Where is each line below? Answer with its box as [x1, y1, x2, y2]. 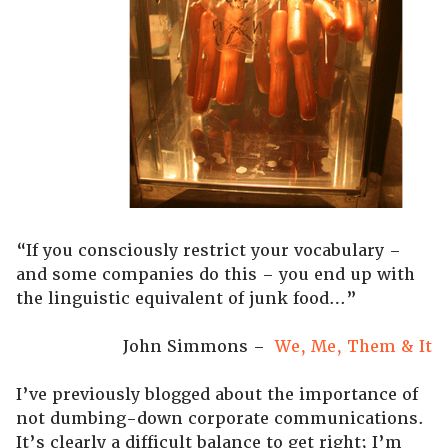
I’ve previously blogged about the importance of [16, 384, 418, 405]
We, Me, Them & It [275, 336, 432, 357]
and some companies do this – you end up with [16, 264, 415, 285]
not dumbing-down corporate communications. [16, 408, 424, 429]
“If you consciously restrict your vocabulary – [16, 240, 401, 261]
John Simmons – [123, 336, 275, 357]
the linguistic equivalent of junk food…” [16, 288, 357, 309]
